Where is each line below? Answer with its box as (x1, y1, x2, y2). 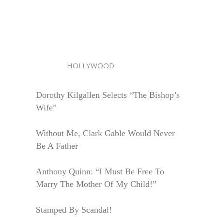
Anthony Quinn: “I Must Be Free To (36, 166, 164, 176)
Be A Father (36, 140, 78, 151)
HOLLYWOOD (36, 61, 114, 70)
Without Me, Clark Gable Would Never (36, 128, 175, 138)
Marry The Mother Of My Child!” (36, 179, 156, 189)
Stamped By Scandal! (36, 204, 112, 215)
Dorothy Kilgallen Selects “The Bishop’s (36, 90, 180, 100)
